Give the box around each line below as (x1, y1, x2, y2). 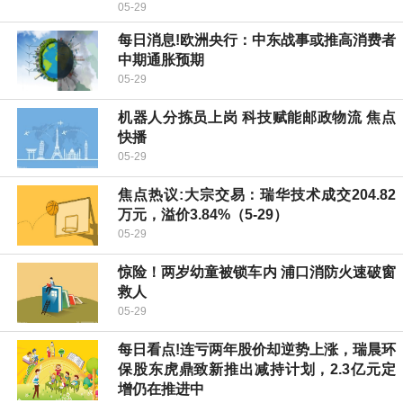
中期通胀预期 (118, 51, 204, 67)
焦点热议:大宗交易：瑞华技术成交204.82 (118, 186, 396, 202)
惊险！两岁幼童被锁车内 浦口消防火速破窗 (118, 264, 396, 280)
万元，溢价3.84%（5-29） (118, 206, 288, 222)
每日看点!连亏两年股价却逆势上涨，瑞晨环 (118, 341, 396, 357)
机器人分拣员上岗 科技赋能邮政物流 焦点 (118, 109, 396, 125)
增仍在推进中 (118, 381, 204, 397)
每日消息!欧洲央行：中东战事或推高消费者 (118, 31, 396, 48)
